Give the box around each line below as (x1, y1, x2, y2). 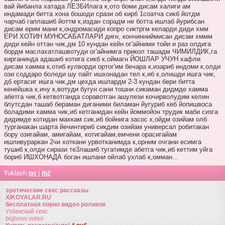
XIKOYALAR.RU (6, 193, 51, 201)
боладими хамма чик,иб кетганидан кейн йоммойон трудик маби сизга (4, 107, 218, 116)
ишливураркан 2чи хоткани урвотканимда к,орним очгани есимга (4, 138, 201, 146)
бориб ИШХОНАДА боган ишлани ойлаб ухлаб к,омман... (4, 153, 178, 161)
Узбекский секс (6, 207, 48, 215)
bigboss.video (6, 214, 44, 222)
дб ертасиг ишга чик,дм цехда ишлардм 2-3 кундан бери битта (4, 77, 195, 85)
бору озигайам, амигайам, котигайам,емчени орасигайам (4, 130, 177, 138)
